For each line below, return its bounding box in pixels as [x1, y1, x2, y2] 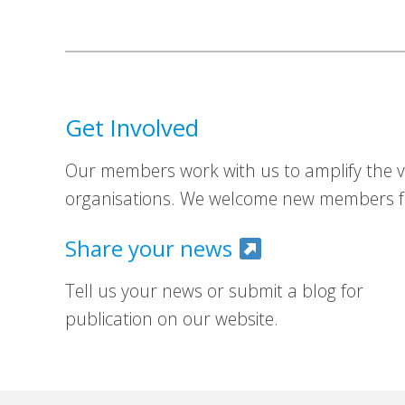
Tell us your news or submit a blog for [65, 278, 363, 304]
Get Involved [65, 112, 199, 145]
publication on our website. [65, 306, 278, 332]
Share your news [65, 233, 238, 264]
